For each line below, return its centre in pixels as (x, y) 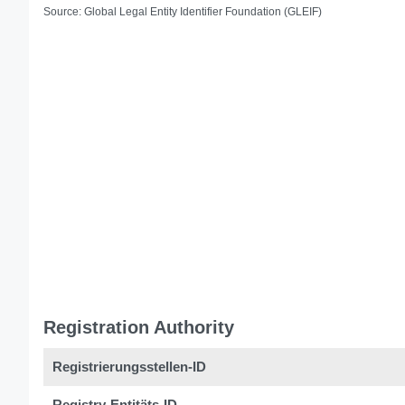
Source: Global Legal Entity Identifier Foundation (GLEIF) (183, 12)
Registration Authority (139, 327)
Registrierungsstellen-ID (129, 367)
